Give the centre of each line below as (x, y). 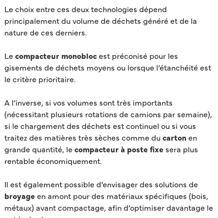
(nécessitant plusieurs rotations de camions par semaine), (108, 114)
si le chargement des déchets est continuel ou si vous (100, 125)
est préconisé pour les (137, 55)
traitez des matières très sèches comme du (83, 137)
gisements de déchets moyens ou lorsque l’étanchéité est (108, 67)
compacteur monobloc (56, 55)
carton (175, 137)
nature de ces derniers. (46, 32)
